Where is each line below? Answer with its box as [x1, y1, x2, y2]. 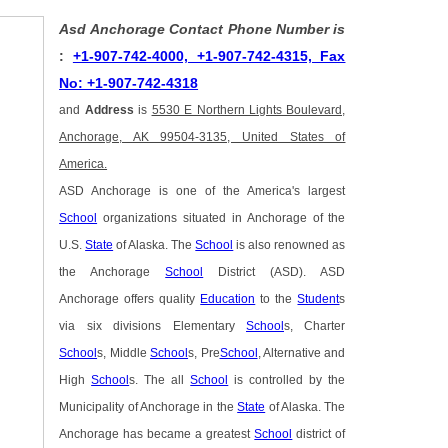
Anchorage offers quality [59, 293, 201, 306]
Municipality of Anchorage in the [59, 401, 238, 414]
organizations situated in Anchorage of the [97, 212, 346, 225]
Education [200, 293, 256, 306]
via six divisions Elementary [59, 320, 246, 333]
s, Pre [188, 347, 220, 360]
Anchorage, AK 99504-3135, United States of [59, 131, 346, 144]
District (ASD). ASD [203, 266, 346, 279]
